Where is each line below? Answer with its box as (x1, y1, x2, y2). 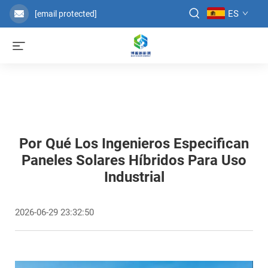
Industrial (103, 169, 165, 185)
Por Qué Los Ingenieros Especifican (19, 135, 249, 152)
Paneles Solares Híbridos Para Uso (22, 152, 246, 169)
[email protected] (35, 9, 97, 19)
